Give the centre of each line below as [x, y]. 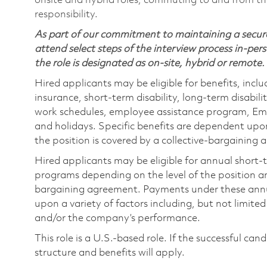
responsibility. [66, 14]
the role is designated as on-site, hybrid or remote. [150, 63]
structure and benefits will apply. [110, 253]
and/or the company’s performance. [117, 218]
